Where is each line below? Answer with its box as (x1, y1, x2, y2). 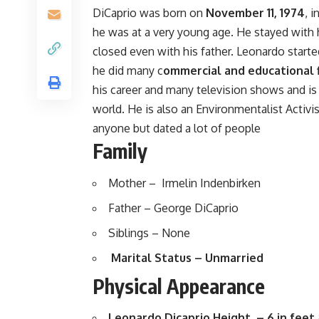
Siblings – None (108, 225, 190, 240)
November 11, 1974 (206, 6, 305, 21)
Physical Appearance (93, 273, 265, 298)
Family (93, 138, 147, 164)
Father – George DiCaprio (108, 200, 239, 215)
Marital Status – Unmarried (111, 250, 266, 265)
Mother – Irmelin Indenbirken (108, 175, 261, 190)
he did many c (93, 63, 163, 78)
